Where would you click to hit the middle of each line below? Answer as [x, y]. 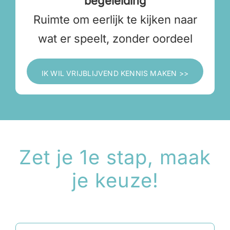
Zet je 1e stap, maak [115, 157]
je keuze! [115, 180]
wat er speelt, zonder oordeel [115, 39]
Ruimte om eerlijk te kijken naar [115, 20]
